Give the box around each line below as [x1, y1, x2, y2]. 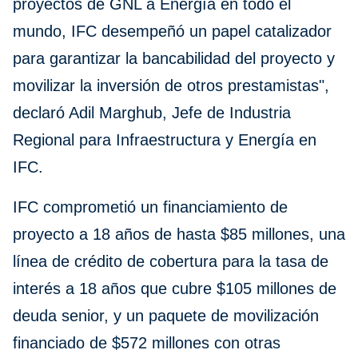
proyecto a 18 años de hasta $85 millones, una [13, 225, 345, 244]
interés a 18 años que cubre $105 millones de [13, 280, 336, 298]
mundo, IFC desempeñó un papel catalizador [13, 22, 332, 41]
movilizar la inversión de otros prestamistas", [13, 77, 329, 95]
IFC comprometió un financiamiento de [13, 198, 288, 217]
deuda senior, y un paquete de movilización [13, 307, 319, 325]
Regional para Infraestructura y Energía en [13, 131, 316, 149]
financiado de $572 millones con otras [13, 334, 280, 352]
